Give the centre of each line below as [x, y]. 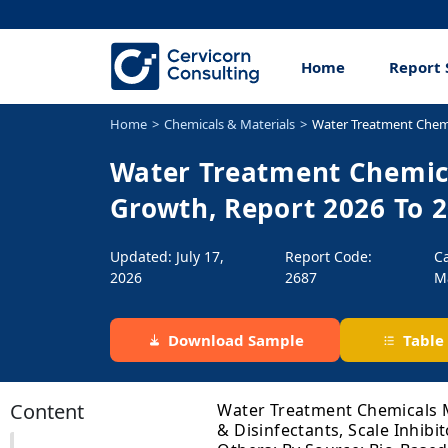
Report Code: [328, 257]
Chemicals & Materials [229, 124]
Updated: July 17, [166, 257]
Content [47, 411]
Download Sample [235, 340]
